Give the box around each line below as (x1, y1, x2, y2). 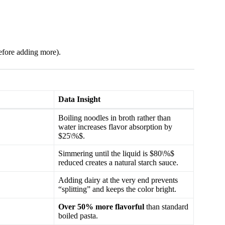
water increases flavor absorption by (58, 122, 172, 131)
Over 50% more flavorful (58, 202, 144, 211)
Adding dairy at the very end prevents (58, 175, 178, 184)
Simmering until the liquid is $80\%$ (58, 149, 174, 158)
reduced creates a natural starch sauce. (58, 158, 178, 167)
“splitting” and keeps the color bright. (58, 184, 176, 193)
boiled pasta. (58, 211, 98, 220)
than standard (144, 202, 188, 211)
